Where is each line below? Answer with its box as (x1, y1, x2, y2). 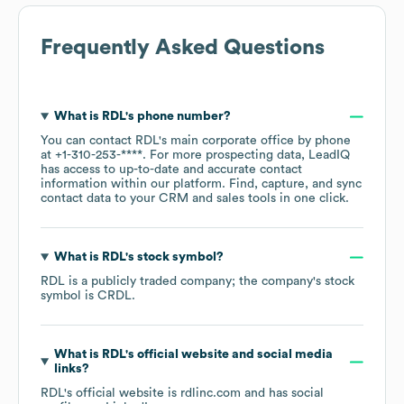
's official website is (64, 387, 180, 400)
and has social (241, 387, 324, 400)
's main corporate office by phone (159, 134, 351, 148)
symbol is (41, 289, 97, 303)
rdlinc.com (180, 387, 241, 400)
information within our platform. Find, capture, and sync (41, 178, 362, 191)
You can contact (41, 134, 135, 148)
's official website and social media (124, 348, 333, 362)
